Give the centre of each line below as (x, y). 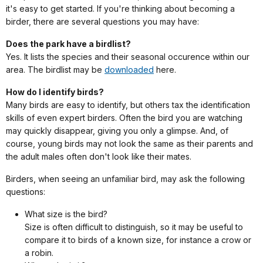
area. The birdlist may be (55, 70)
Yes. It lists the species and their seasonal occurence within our (128, 57)
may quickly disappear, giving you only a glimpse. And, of (117, 131)
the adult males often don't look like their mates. (99, 157)
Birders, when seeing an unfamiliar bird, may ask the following (125, 179)
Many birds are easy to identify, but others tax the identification (128, 105)
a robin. (39, 253)
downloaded (129, 70)
